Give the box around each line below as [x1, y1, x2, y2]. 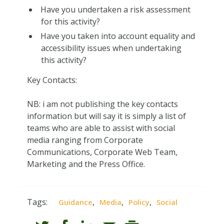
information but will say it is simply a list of [26, 110, 186, 121]
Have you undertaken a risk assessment [40, 3, 190, 15]
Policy [128, 196, 150, 207]
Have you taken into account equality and [40, 30, 195, 41]
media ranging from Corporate [26, 134, 143, 145]
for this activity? [40, 15, 100, 27]
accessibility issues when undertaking [40, 42, 181, 53]
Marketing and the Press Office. [26, 158, 145, 169]
